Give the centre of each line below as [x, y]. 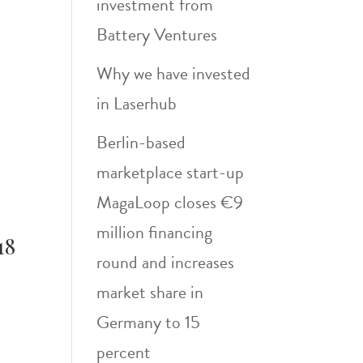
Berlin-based [141, 142]
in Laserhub [137, 103]
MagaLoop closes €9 [170, 202]
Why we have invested [174, 73]
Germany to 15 [149, 322]
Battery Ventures [157, 34]
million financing [155, 232]
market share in [150, 292]
